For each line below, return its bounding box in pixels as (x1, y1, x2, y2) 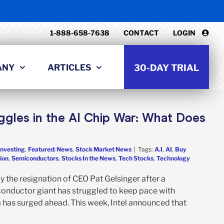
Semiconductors (11, 154, 58, 162)
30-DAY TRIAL (134, 62, 199, 73)
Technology (156, 154, 190, 162)
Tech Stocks (118, 154, 153, 162)
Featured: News (28, 145, 72, 153)
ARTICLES (47, 62, 91, 72)
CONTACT (123, 28, 159, 37)
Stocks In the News (61, 154, 115, 162)
